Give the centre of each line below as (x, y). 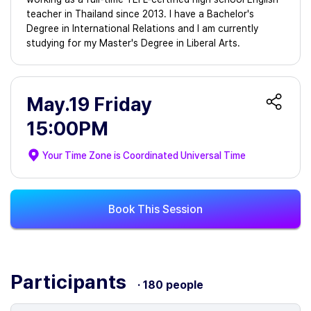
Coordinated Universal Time (184, 155)
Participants (70, 282)
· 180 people (170, 285)
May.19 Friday (89, 104)
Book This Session (155, 209)
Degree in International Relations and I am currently (142, 28)
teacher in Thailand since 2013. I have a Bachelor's (140, 14)
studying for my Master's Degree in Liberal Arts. (133, 43)
